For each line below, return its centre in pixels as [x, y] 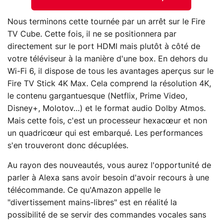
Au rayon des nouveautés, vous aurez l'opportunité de [109, 165]
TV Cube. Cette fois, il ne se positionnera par [92, 34]
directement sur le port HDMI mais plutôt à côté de [104, 46]
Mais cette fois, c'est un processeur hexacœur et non [107, 121]
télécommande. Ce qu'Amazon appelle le [84, 190]
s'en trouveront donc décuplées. [68, 145]
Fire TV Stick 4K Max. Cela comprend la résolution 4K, [109, 83]
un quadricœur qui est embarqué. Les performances [105, 133]
